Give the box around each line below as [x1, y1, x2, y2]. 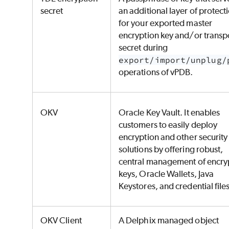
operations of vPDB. [119, 67, 195, 78]
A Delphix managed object [119, 215, 219, 226]
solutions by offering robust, [119, 144, 223, 155]
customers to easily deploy [119, 120, 218, 130]
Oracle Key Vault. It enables [119, 107, 220, 118]
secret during [119, 42, 168, 53]
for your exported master [119, 18, 212, 29]
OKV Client [40, 215, 82, 226]
